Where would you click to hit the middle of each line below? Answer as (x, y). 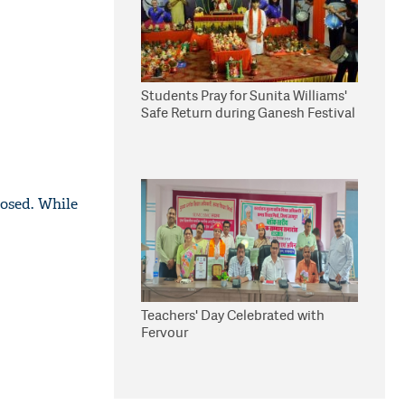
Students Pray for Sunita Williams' (244, 95)
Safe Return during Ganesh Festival (248, 113)
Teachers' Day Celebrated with (233, 315)
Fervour (165, 332)
